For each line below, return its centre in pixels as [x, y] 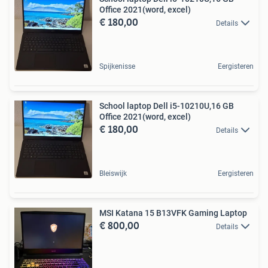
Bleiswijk [113, 173]
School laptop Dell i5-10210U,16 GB [167, 106]
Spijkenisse [117, 66]
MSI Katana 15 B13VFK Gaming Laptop [173, 213]
